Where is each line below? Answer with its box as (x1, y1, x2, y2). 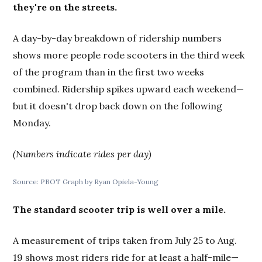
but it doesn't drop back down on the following (13, 99, 223, 112)
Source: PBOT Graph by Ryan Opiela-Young (13, 177, 159, 186)
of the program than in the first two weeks (13, 65, 205, 78)
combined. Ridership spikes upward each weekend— (13, 82, 244, 95)
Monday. (13, 116, 51, 129)
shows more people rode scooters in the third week (13, 49, 245, 61)
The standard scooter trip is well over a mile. (13, 203, 226, 215)
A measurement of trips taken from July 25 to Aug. (13, 234, 237, 246)
